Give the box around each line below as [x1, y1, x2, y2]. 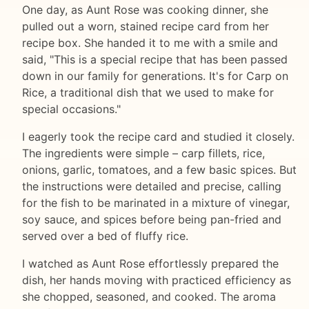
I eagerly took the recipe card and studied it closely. [22, 130, 295, 144]
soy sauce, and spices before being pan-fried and [22, 212, 281, 227]
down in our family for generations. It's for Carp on [22, 69, 288, 83]
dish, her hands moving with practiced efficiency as [22, 273, 291, 288]
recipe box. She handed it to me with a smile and [22, 36, 278, 50]
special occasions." [22, 102, 121, 117]
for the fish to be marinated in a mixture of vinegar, [22, 196, 290, 210]
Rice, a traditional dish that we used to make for [22, 86, 274, 100]
